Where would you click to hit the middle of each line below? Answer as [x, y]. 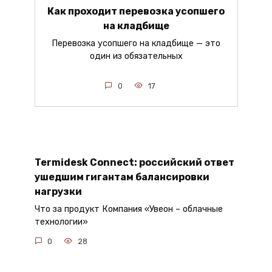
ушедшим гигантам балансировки [122, 177]
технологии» [61, 222]
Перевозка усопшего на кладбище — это [136, 44]
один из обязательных [136, 56]
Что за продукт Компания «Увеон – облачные [128, 209]
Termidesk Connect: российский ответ [134, 162]
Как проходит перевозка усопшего [136, 11]
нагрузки [58, 191]
